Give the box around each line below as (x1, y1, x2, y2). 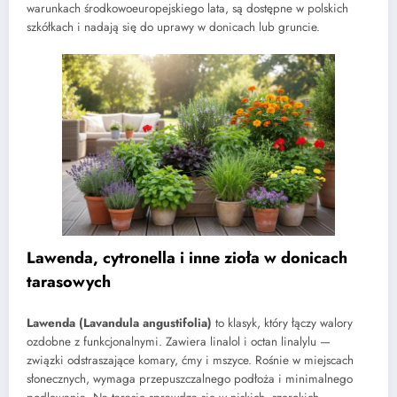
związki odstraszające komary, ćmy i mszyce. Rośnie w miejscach (27, 352, 354, 370)
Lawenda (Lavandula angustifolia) (27, 315, 212, 332)
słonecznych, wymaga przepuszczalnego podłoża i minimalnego (27, 370, 353, 388)
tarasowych (27, 269, 111, 293)
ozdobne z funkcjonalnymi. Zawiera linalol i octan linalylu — (27, 333, 331, 351)
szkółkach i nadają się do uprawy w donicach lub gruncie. (27, 19, 320, 36)
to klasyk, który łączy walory (212, 315, 353, 332)
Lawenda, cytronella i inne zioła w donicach (27, 245, 347, 269)
